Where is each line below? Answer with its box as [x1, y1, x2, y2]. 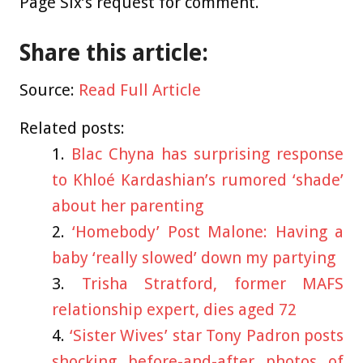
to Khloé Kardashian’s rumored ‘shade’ [52, 170, 344, 190]
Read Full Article [79, 80, 201, 100]
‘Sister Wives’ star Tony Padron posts [69, 326, 344, 346]
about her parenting [52, 196, 203, 216]
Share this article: [19, 40, 208, 67]
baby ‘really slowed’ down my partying [52, 248, 335, 268]
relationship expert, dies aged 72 [52, 300, 297, 320]
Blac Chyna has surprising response [71, 144, 344, 164]
